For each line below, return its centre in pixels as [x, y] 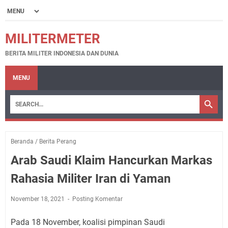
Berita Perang [58, 141]
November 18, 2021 [38, 199]
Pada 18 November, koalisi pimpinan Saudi [88, 222]
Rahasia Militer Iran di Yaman [91, 179]
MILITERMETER [53, 39]
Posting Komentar [97, 199]
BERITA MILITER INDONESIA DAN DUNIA [62, 53]
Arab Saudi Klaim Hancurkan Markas [111, 160]
